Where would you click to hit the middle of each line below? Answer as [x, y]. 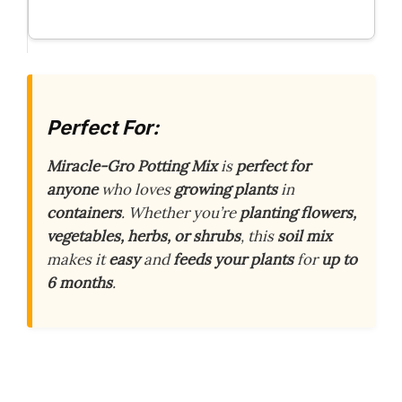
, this [259, 236]
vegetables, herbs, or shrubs [144, 236]
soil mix [305, 236]
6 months [79, 283]
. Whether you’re [180, 213]
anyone [72, 189]
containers [84, 213]
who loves [136, 189]
